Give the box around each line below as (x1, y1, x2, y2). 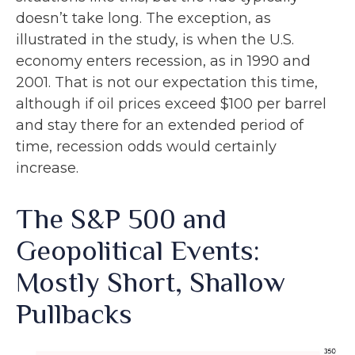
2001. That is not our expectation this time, (16, 74, 318, 92)
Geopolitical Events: (16, 235, 260, 267)
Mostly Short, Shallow (16, 266, 285, 299)
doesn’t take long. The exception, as (16, 10, 271, 28)
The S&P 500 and (16, 203, 227, 235)
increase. (16, 159, 78, 177)
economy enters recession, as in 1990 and (16, 52, 311, 71)
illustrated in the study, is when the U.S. (16, 31, 294, 49)
